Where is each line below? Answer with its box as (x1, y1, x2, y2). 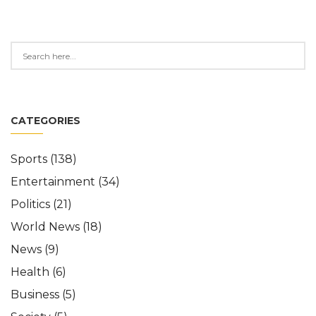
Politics (11, 197, 53, 211)
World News (11, 220, 83, 233)
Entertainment (11, 175, 98, 188)
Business (11, 288, 62, 301)
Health (11, 265, 52, 279)
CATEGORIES (11, 114, 80, 127)
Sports (11, 152, 50, 166)
